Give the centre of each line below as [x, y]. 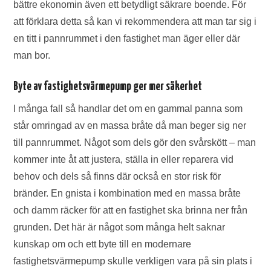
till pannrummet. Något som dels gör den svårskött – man [135, 143]
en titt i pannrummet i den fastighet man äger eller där [127, 38]
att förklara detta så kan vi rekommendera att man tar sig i [135, 21]
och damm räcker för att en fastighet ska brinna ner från [131, 211]
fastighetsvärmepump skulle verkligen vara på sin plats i [133, 261]
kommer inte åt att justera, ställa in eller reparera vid [124, 160]
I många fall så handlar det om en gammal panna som [128, 109]
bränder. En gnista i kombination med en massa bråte [127, 194]
